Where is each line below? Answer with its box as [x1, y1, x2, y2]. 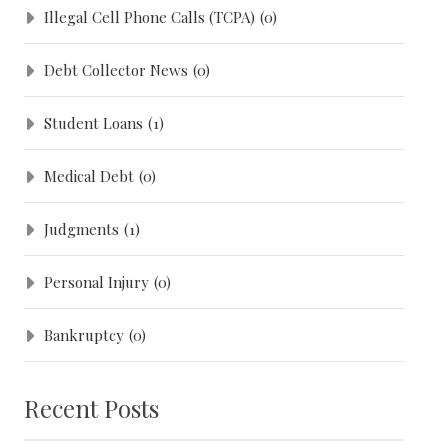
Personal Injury [44, 271, 150, 292]
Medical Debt [44, 165, 135, 186]
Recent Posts [24, 391, 160, 424]
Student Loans [44, 112, 144, 133]
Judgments [44, 218, 120, 239]
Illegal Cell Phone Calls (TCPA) [44, 6, 256, 27]
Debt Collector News [44, 59, 189, 80]
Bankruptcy [44, 324, 125, 345]
